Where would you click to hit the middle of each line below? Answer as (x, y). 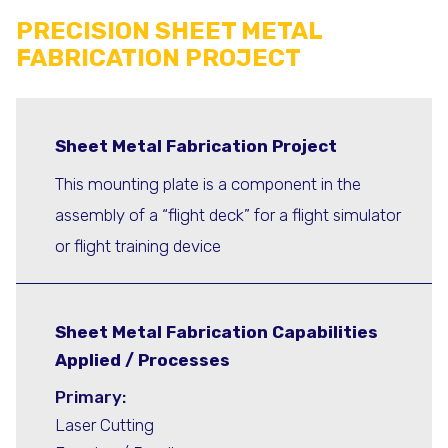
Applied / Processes (142, 360)
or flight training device (138, 245)
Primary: (90, 396)
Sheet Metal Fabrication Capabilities (216, 332)
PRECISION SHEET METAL (169, 31)
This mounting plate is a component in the (208, 183)
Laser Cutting (104, 424)
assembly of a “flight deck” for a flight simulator (228, 214)
